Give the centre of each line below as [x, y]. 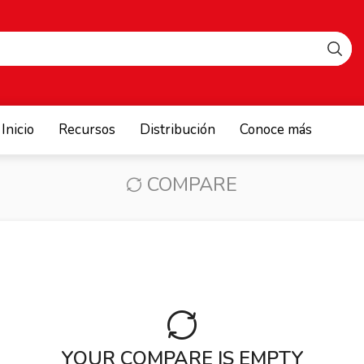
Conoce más [275, 130]
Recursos [87, 130]
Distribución [177, 130]
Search [105, 55]
